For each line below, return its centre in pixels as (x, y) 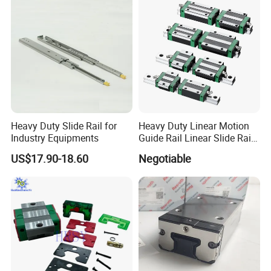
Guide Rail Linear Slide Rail (196, 138)
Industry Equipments (55, 138)
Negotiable (165, 158)
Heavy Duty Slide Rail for (64, 126)
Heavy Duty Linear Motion (194, 126)
